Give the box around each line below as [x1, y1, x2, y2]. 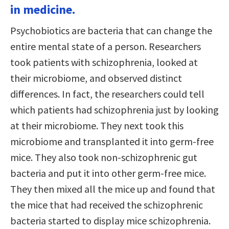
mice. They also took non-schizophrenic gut [10, 150, 197, 164]
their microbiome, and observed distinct [10, 71, 182, 84]
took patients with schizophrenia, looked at [10, 55, 198, 68]
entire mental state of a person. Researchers [10, 39, 201, 53]
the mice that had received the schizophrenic [10, 198, 203, 211]
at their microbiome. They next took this [10, 119, 184, 132]
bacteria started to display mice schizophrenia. [10, 214, 211, 227]
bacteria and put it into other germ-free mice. [10, 166, 206, 179]
